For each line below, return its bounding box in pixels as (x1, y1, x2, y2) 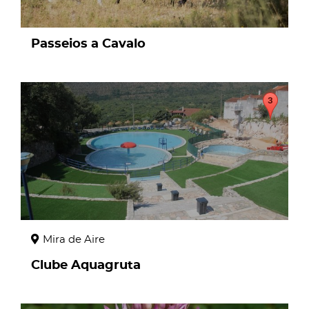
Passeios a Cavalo (31, 38, 146, 50)
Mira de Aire (43, 235, 105, 245)
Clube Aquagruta (31, 259, 141, 272)
